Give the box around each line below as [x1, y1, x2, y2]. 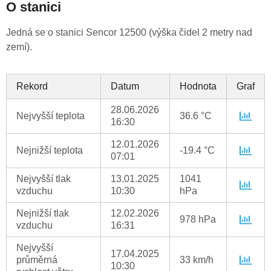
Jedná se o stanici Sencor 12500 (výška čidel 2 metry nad [6, 27, 252, 38]
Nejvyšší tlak [16, 174, 71, 184]
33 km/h [180, 255, 214, 266]
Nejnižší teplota [16, 145, 83, 156]
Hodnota [180, 81, 217, 92]
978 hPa [180, 214, 216, 225]
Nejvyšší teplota [16, 111, 85, 122]
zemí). [6, 42, 32, 53]
